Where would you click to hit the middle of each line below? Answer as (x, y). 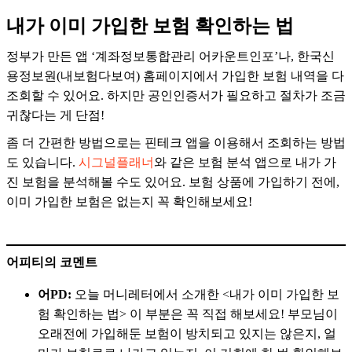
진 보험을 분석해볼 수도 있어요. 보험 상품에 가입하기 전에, (173, 182)
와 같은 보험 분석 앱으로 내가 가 (245, 163)
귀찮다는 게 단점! (55, 115)
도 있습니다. (42, 163)
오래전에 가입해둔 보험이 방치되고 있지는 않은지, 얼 (187, 334)
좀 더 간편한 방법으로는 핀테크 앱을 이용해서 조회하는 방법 (176, 143)
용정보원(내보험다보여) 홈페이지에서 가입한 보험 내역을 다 (175, 76)
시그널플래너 (116, 163)
